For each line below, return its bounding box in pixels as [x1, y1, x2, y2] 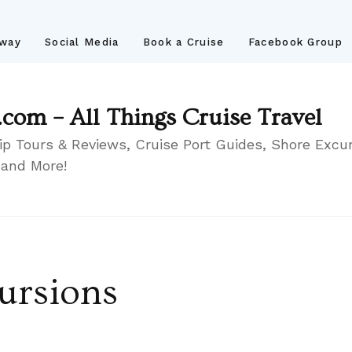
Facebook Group [247, 36, 343, 48]
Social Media [44, 36, 119, 48]
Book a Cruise [142, 36, 225, 48]
